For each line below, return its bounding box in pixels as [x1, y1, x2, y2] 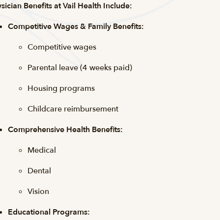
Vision [27, 186, 49, 197]
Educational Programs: [8, 207, 92, 218]
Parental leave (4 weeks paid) [27, 62, 132, 73]
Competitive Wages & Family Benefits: [8, 21, 144, 32]
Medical [27, 145, 56, 156]
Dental [27, 165, 53, 176]
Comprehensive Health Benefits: [8, 124, 125, 135]
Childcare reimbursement [27, 104, 120, 114]
